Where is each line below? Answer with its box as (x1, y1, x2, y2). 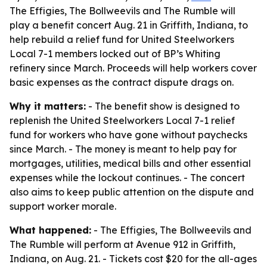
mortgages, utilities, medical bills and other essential (10, 157, 251, 169)
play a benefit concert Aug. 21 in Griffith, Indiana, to (10, 19, 248, 31)
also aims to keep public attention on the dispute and (10, 186, 254, 198)
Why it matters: (10, 100, 86, 112)
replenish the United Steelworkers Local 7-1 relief (10, 114, 235, 126)
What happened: (10, 224, 91, 236)
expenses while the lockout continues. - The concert (10, 172, 245, 184)
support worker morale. (10, 200, 116, 212)
